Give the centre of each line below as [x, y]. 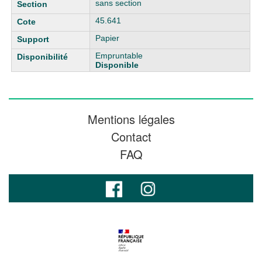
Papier [108, 38]
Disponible [117, 65]
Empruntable [119, 56]
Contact [131, 137]
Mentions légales [131, 119]
